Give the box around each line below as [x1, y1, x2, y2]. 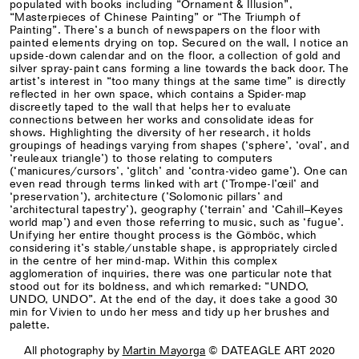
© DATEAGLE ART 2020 [205, 344, 336, 357]
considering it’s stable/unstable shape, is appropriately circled [10, 241, 337, 254]
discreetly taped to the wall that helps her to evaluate [10, 100, 292, 113]
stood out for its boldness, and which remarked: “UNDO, [10, 280, 309, 292]
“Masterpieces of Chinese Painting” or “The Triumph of [10, 10, 301, 23]
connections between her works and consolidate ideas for [10, 113, 314, 126]
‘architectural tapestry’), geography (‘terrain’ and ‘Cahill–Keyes [10, 203, 344, 216]
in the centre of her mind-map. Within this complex [10, 254, 277, 267]
